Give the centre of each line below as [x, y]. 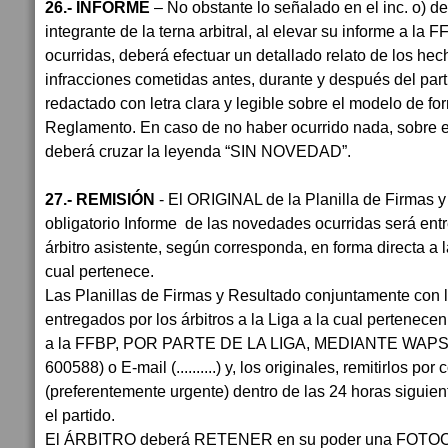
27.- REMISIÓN [102, 199]
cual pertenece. [101, 271]
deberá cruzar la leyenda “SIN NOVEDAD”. [198, 151]
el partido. [80, 415]
